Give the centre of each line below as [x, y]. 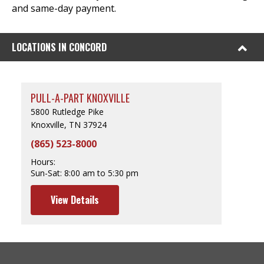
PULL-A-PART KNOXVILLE [80, 98]
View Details [75, 200]
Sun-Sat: [46, 173]
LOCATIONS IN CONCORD [59, 47]
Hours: [43, 162]
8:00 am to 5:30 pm [101, 173]
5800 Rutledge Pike [67, 112]
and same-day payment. [64, 8]
